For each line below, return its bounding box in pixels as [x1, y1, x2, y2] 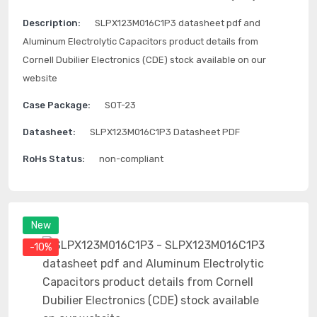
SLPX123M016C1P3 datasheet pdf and [95, 18, 260, 28]
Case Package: [23, 100, 91, 110]
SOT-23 [105, 100, 136, 110]
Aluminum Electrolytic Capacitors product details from [23, 36, 258, 47]
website [23, 73, 57, 83]
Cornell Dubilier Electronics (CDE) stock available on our [23, 54, 266, 65]
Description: [23, 18, 81, 28]
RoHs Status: [23, 154, 85, 164]
